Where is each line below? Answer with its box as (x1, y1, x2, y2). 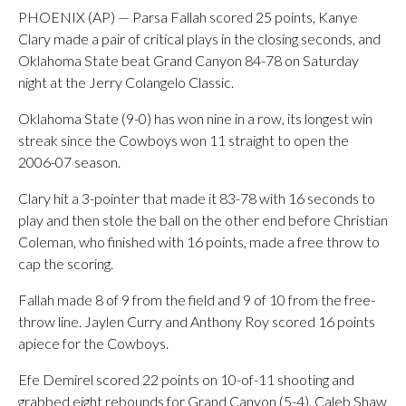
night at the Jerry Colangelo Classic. (18, 73, 234, 91)
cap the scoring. (18, 255, 113, 272)
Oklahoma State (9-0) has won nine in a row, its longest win (18, 110, 372, 127)
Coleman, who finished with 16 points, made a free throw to (18, 233, 380, 250)
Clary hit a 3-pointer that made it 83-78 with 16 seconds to (18, 189, 375, 207)
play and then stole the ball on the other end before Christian (18, 211, 388, 228)
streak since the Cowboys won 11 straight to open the (18, 131, 349, 149)
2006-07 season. (18, 153, 121, 170)
